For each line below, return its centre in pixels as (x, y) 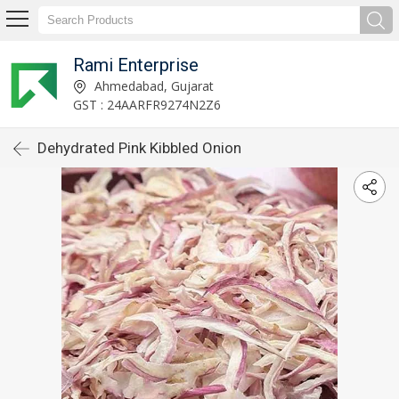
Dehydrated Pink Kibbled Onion (139, 148)
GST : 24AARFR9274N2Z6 (147, 104)
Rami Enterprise (135, 65)
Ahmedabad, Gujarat (152, 85)
